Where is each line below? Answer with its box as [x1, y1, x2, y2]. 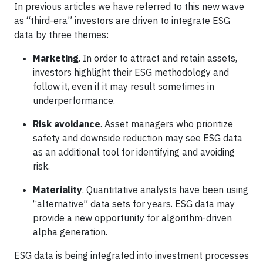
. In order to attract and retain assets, [79, 52, 237, 64]
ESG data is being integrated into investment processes [14, 249, 249, 261]
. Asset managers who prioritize [100, 118, 233, 130]
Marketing [33, 52, 79, 64]
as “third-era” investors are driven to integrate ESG [14, 15, 230, 26]
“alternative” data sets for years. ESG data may [33, 198, 235, 210]
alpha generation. [33, 226, 107, 238]
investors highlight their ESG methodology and [33, 66, 229, 78]
